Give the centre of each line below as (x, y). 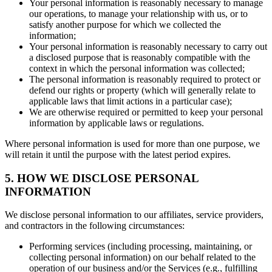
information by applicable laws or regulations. (117, 123)
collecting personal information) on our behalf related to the (142, 257)
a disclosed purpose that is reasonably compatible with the (140, 57)
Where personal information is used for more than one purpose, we (132, 143)
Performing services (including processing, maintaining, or (141, 246)
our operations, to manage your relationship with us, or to (138, 13)
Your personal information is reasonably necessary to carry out (148, 46)
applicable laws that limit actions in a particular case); (131, 101)
